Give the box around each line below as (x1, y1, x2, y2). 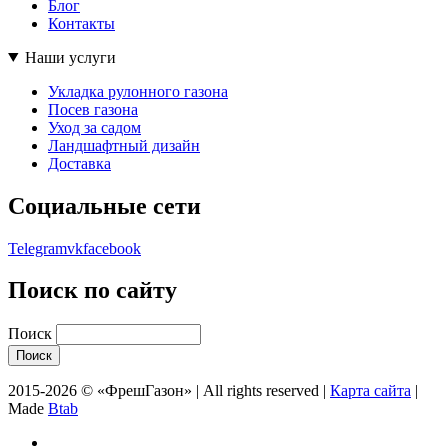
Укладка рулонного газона (48, 82, 228, 100)
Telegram (8, 239, 67, 257)
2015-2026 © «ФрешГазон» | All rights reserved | (8, 382, 330, 400)
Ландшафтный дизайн (48, 136, 200, 154)
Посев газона (48, 100, 138, 118)
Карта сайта (330, 382, 411, 400)
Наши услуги (24, 48, 116, 66)
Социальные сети (8, 192, 201, 219)
